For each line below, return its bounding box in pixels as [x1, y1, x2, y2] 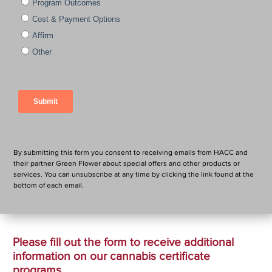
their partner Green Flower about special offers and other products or [13, 159, 240, 169]
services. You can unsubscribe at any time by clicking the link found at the [13, 170, 254, 180]
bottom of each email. [13, 181, 84, 191]
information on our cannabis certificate [13, 248, 210, 263]
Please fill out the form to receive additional [13, 234, 234, 250]
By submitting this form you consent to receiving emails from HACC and [13, 148, 248, 158]
